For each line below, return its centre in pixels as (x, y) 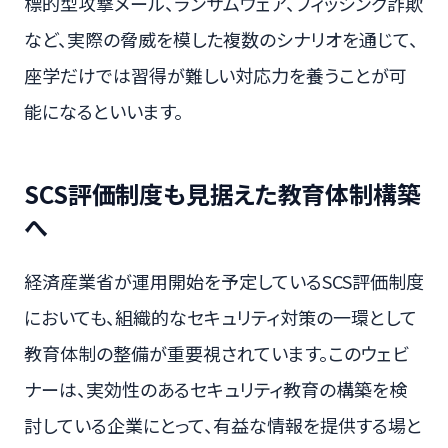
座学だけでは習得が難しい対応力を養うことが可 (215, 75)
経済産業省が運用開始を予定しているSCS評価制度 (224, 280)
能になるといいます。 (103, 111)
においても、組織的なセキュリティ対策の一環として (220, 316)
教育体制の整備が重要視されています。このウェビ (216, 352)
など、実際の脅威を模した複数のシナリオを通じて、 (221, 39)
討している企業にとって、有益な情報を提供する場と (223, 424)
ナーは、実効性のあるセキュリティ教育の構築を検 (215, 388)
